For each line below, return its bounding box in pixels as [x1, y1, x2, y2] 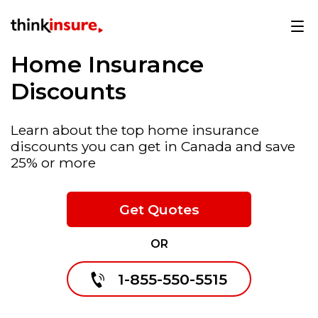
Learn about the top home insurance [11, 121, 259, 138]
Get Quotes [119, 201, 199, 218]
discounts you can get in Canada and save [11, 138, 295, 155]
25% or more [11, 154, 96, 171]
